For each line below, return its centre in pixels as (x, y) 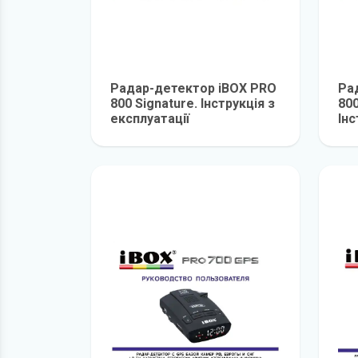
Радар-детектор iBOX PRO (193, 88)
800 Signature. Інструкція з (193, 103)
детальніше (230, 136)
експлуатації (150, 119)
